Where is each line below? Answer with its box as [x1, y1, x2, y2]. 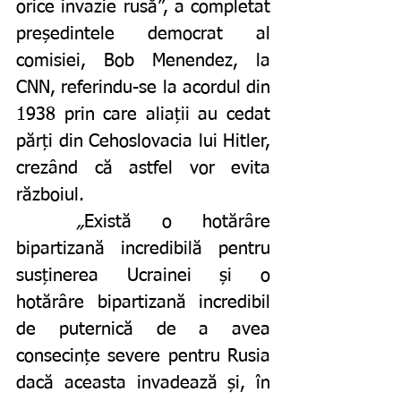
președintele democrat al [16, 25, 270, 44]
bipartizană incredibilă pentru [16, 240, 270, 259]
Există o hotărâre [84, 213, 270, 232]
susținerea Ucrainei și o [16, 267, 270, 286]
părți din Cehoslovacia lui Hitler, [16, 132, 270, 151]
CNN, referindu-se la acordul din [16, 79, 270, 98]
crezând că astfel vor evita [16, 159, 270, 178]
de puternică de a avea [16, 320, 270, 339]
